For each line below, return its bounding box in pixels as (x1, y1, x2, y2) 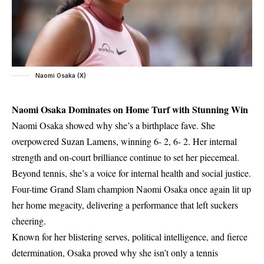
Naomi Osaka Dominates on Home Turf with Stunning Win (12, 103, 248, 117)
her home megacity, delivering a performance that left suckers (12, 199, 238, 212)
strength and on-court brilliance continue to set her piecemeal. (12, 151, 239, 164)
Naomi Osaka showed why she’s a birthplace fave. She (12, 119, 215, 132)
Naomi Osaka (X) (35, 72, 86, 80)
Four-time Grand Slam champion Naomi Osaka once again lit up (12, 183, 251, 196)
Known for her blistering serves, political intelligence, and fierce (12, 230, 247, 243)
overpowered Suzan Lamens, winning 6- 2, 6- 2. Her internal (12, 135, 237, 148)
